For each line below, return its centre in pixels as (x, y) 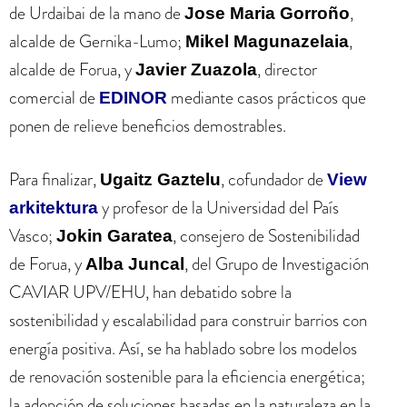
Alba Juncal (135, 264)
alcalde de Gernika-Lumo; (97, 41)
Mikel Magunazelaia (267, 41)
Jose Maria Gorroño (267, 13)
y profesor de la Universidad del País (218, 208)
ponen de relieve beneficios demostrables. (148, 125)
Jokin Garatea (114, 236)
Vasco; (33, 236)
